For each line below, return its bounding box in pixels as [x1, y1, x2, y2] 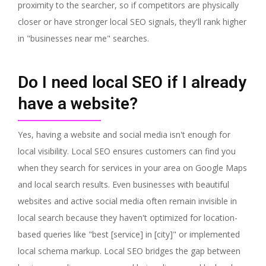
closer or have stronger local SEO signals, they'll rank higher [18, 15, 246, 27]
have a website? [18, 93, 138, 113]
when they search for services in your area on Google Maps [18, 161, 247, 173]
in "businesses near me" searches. [18, 32, 149, 44]
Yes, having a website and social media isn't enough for [18, 128, 230, 140]
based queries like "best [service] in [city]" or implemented [18, 228, 240, 240]
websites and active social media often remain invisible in [18, 195, 237, 207]
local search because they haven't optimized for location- [18, 211, 237, 223]
